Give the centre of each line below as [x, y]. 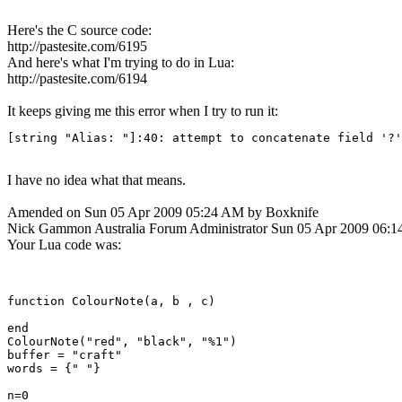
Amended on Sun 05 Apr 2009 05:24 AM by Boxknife [163, 212]
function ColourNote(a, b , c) [111, 301]
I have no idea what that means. [96, 179]
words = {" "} [54, 368]
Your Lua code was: [64, 244]
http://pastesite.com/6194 [77, 78]
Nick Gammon [49, 228]
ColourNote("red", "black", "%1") [122, 341]
